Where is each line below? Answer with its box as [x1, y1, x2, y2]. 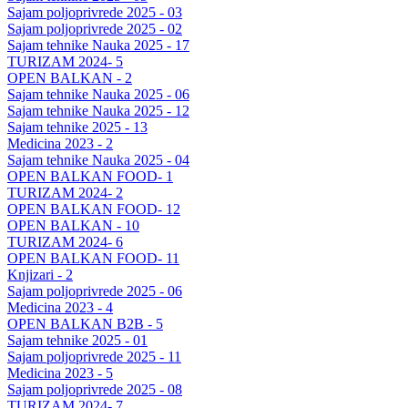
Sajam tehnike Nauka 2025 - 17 [7, 36, 189, 53]
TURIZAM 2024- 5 [7, 53, 123, 69]
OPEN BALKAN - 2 [7, 69, 132, 86]
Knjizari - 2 [7, 266, 73, 282]
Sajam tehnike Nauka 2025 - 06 [7, 86, 189, 102]
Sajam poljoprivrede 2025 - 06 [7, 282, 182, 299]
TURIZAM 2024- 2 [7, 184, 123, 200]
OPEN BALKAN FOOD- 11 [7, 250, 179, 266]
